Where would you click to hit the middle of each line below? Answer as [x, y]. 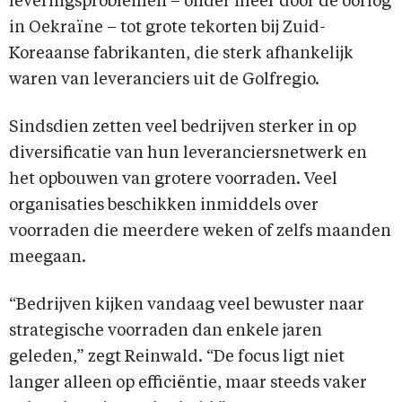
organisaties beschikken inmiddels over [164, 206]
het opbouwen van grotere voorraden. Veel [173, 180]
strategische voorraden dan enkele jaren [166, 332]
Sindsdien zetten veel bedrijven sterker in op [183, 128]
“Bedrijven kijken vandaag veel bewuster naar [187, 306]
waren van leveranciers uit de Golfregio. [164, 80]
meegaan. [48, 258]
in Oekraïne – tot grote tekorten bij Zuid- [167, 28]
